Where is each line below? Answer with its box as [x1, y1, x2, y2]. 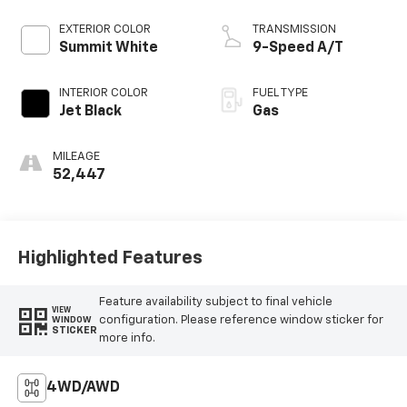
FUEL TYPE [253, 86, 308, 99]
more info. [98, 332, 155, 344]
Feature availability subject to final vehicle [98, 295, 333, 308]
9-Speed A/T [253, 40, 343, 55]
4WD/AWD [45, 380, 120, 395]
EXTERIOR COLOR [58, 23, 151, 35]
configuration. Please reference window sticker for [98, 313, 383, 326]
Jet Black [58, 104, 122, 119]
